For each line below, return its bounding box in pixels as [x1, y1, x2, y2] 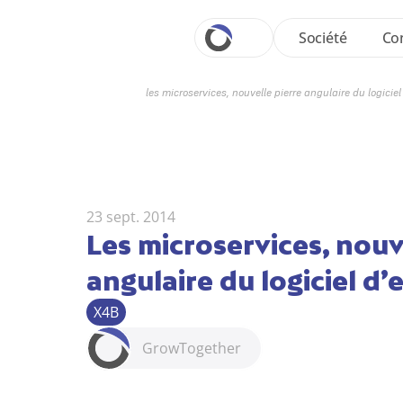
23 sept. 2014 [86, 206, 175, 227]
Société [298, 28, 347, 48]
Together [179, 337, 241, 358]
